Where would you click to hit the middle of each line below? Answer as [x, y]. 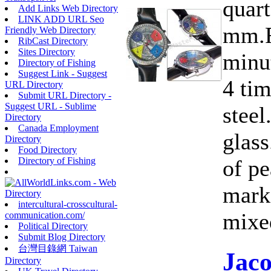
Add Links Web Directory [68, 8]
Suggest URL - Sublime [51, 106]
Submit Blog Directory [62, 237]
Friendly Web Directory [50, 30]
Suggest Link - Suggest [63, 73]
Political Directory [53, 226]
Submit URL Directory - [65, 95]
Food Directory [47, 149]
